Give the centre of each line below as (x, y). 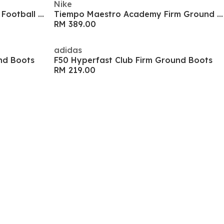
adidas (68, 50)
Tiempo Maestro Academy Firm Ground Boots (220, 14)
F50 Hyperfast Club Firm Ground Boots (133, 60)
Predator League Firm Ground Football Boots (41, 14)
